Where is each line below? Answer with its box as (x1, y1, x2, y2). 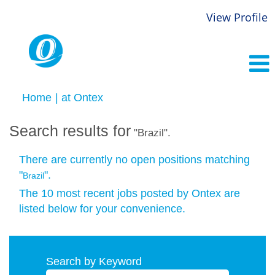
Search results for (9, 123, 131, 139)
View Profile (206, 10, 268, 25)
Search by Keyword (46, 255, 142, 268)
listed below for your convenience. (19, 203, 185, 215)
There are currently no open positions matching (19, 153, 250, 166)
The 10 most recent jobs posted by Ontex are (19, 187, 240, 199)
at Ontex (61, 91, 103, 104)
